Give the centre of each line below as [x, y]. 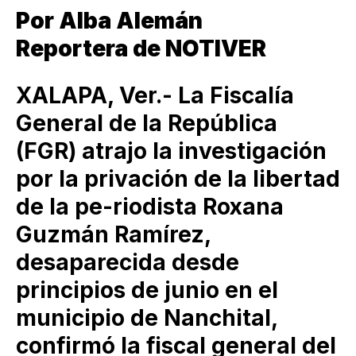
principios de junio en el [147, 290]
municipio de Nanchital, [147, 318]
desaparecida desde [128, 263]
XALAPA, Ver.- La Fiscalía [155, 96]
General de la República [147, 124]
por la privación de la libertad [178, 179]
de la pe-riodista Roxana [150, 207]
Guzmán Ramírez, [113, 235]
